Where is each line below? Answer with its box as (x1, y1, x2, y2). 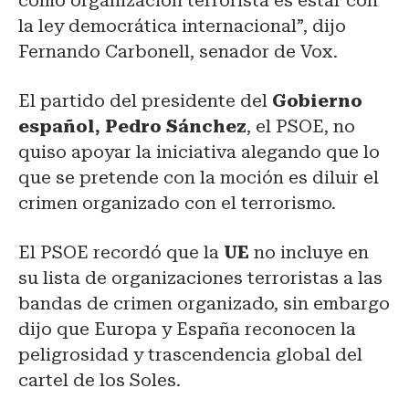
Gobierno (272, 89, 362, 111)
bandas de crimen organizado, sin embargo (18, 292, 390, 314)
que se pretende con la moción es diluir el (18, 166, 379, 188)
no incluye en (249, 241, 369, 263)
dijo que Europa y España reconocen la (18, 318, 356, 340)
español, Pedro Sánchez (18, 115, 246, 137)
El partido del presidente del (18, 89, 272, 111)
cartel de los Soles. (18, 369, 181, 391)
